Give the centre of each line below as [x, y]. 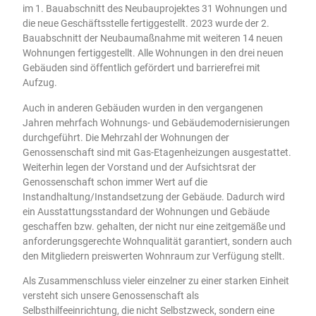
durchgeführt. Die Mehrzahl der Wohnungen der [126, 138]
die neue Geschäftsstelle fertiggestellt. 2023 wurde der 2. [146, 24]
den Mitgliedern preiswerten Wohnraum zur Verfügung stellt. [154, 256]
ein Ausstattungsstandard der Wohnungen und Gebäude [146, 212]
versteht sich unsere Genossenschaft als [111, 296]
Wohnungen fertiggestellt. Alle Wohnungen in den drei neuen [153, 54]
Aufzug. [40, 83]
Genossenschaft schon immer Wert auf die [115, 182]
